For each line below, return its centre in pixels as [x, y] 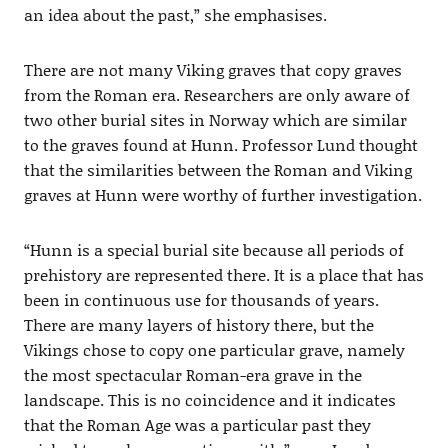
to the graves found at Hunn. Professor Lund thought [220, 145]
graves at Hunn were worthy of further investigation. [222, 195]
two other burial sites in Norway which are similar [215, 120]
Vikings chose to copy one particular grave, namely [214, 350]
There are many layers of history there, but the [198, 325]
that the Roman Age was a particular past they [197, 425]
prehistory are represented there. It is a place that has [223, 275]
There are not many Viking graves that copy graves [212, 70]
